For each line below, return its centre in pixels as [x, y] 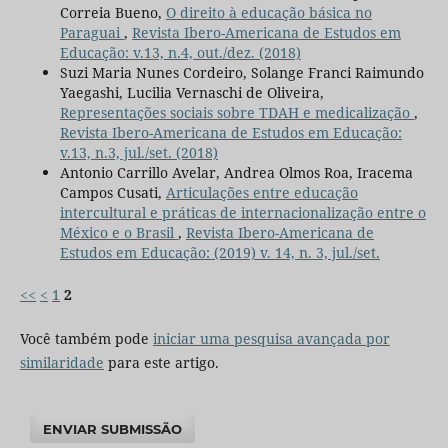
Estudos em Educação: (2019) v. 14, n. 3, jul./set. [219, 253]
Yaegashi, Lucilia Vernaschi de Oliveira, [191, 93]
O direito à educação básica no [268, 13]
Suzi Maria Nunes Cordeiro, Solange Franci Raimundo [241, 73]
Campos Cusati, [112, 193]
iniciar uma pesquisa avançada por [271, 339]
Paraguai [91, 33]
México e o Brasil [118, 233]
